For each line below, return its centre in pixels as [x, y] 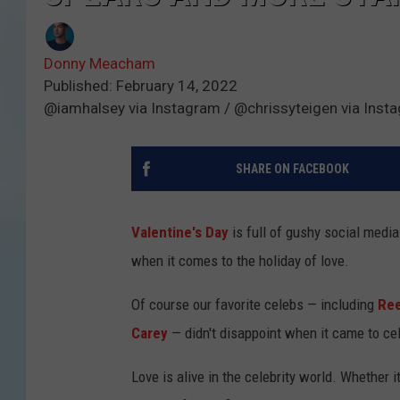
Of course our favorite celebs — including [254, 305]
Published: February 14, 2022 [141, 86]
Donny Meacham [100, 64]
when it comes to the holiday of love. [240, 261]
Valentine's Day [180, 233]
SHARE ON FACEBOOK [292, 169]
